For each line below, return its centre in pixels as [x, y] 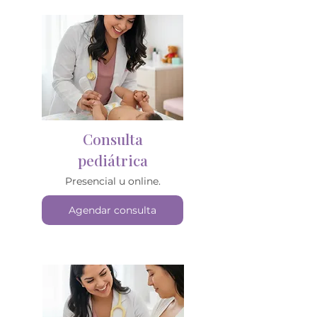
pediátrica [113, 160]
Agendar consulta [113, 210]
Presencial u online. [113, 181]
